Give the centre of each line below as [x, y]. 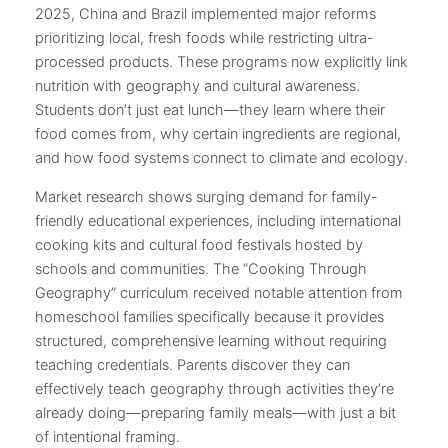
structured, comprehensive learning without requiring [211, 340]
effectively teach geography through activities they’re [214, 388]
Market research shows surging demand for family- [206, 196]
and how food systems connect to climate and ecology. [221, 158]
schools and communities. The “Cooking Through [201, 268]
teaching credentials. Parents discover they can [192, 364]
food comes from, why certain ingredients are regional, [218, 134]
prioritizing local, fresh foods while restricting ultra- [204, 38]
